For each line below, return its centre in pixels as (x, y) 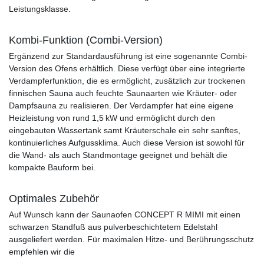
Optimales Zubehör (54, 199)
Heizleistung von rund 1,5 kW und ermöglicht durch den (112, 118)
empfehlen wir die (42, 252)
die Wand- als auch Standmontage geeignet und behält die (118, 155)
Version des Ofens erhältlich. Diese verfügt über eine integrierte (127, 69)
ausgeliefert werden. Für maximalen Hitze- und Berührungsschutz (131, 240)
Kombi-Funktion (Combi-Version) (86, 40)
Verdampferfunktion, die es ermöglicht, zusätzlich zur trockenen (127, 81)
